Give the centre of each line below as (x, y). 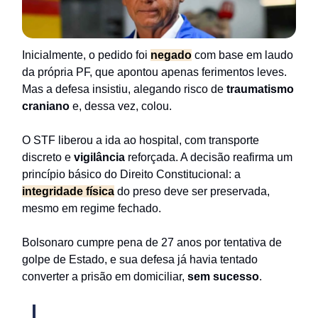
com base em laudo (244, 55)
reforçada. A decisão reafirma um (210, 158)
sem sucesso (222, 277)
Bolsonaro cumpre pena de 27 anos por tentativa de (152, 243)
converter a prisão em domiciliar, (103, 277)
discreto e (48, 158)
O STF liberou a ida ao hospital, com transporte (141, 141)
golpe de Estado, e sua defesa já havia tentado (140, 260)
